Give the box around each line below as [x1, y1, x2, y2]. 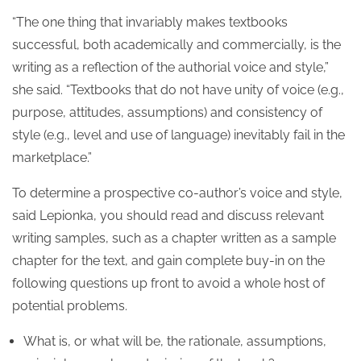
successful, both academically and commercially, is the [12, 37, 341, 52]
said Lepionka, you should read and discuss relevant [12, 208, 324, 223]
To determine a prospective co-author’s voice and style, [12, 185, 342, 201]
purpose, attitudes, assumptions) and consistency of [12, 105, 322, 120]
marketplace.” [12, 150, 92, 165]
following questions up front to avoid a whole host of [12, 276, 325, 291]
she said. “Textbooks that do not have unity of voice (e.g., [12, 82, 344, 98]
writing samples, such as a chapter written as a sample [12, 230, 336, 246]
